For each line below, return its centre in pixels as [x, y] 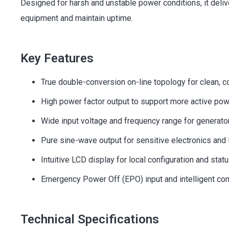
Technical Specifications [90, 219]
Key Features [57, 58]
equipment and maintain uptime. [77, 18]
